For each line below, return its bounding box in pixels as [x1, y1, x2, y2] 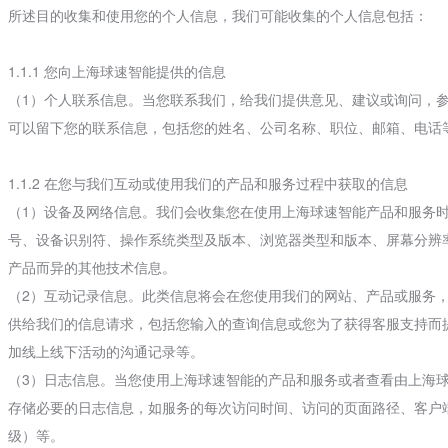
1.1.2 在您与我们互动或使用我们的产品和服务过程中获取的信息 [7, 173, 408, 193]
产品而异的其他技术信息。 [7, 257, 176, 277]
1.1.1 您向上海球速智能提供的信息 [7, 61, 226, 81]
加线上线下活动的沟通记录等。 [7, 341, 204, 361]
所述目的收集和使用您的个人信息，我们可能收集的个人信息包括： [7, 5, 428, 25]
